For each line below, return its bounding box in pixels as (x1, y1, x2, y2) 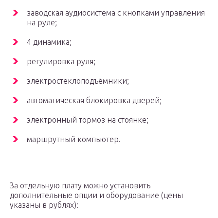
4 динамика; (27, 37, 72, 47)
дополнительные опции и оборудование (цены (10, 191, 183, 200)
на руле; (27, 18, 57, 27)
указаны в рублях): (10, 200, 78, 210)
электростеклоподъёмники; (27, 76, 129, 86)
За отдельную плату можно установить (10, 181, 150, 190)
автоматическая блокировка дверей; (27, 96, 162, 105)
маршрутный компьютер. (27, 135, 121, 144)
